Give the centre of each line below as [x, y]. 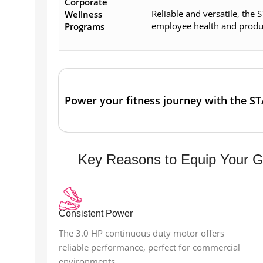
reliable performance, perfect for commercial [149, 247]
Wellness [83, 14]
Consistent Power [96, 214]
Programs [85, 27]
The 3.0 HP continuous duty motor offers [141, 233]
